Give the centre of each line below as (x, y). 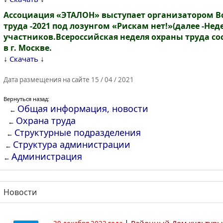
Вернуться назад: (26, 99)
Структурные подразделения (78, 132)
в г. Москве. (28, 48)
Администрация (47, 156)
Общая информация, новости (83, 109)
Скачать (24, 59)
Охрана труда (46, 120)
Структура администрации (72, 144)
